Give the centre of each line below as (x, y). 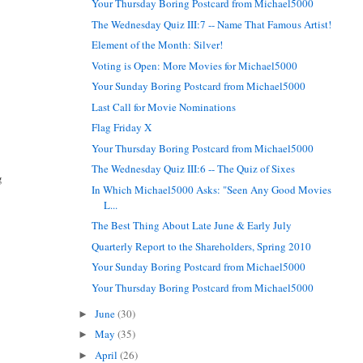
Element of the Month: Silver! (158, 45)
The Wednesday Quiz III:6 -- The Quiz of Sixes (194, 169)
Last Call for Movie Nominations (164, 107)
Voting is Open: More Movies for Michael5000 (195, 65)
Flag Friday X (122, 128)
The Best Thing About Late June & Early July (192, 226)
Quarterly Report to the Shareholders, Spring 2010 (202, 246)
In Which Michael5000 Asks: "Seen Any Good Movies (212, 189)
